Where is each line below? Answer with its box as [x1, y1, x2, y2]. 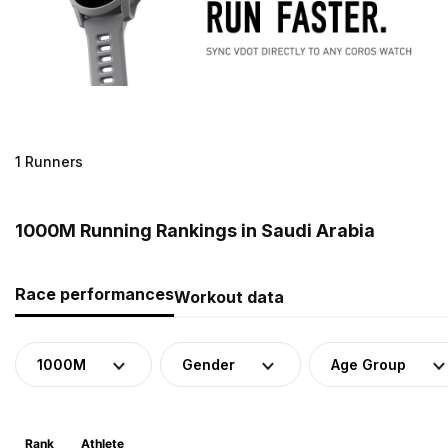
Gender [182, 355, 235, 373]
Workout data [174, 286, 284, 307]
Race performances [15, 283, 174, 304]
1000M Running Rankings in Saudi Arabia [15, 219, 375, 241]
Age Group [331, 355, 406, 373]
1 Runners [15, 152, 83, 170]
